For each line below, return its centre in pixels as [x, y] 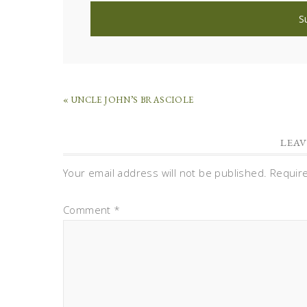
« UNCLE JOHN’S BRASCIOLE [128, 100]
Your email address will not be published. [165, 173]
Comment [89, 210]
